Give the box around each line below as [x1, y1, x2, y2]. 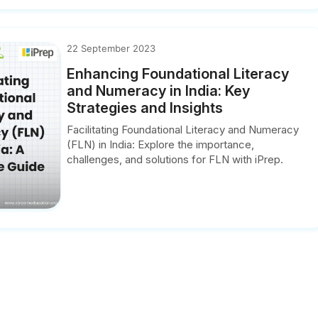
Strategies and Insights [67, 99, 224, 117]
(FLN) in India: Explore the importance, [67, 138, 255, 152]
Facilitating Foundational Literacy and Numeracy [67, 123, 300, 137]
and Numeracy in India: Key [67, 82, 251, 100]
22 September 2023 [67, 43, 156, 55]
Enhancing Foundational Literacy [67, 65, 290, 83]
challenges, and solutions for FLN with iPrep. [67, 153, 284, 167]
